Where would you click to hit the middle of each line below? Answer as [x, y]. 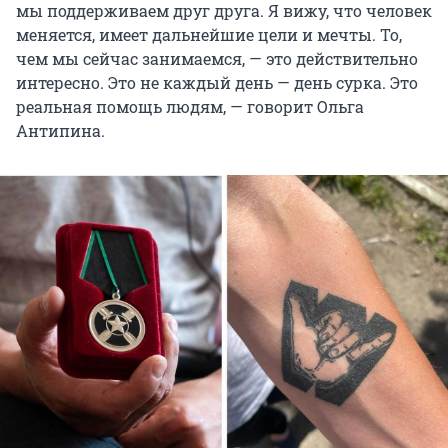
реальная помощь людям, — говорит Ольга [190, 107]
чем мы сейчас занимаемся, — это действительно [217, 59]
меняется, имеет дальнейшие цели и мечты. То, [209, 35]
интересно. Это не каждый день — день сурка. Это [217, 83]
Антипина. [60, 131]
